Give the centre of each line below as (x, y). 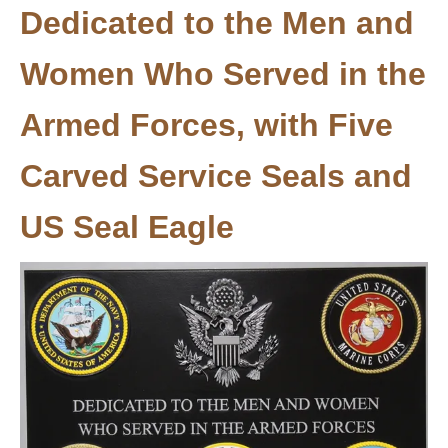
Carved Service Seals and (216, 176)
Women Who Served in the (223, 74)
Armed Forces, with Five (206, 125)
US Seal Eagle (127, 227)
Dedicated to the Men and (217, 23)
